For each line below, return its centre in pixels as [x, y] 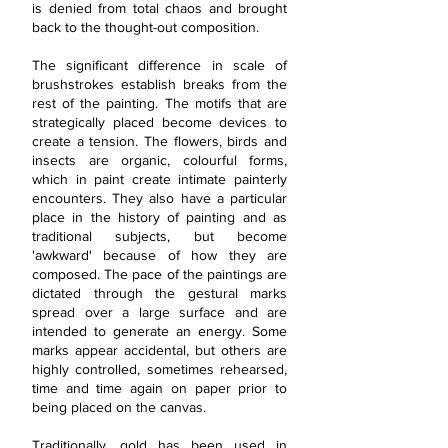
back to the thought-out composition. [145, 27]
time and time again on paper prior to [159, 388]
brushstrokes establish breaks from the [159, 84]
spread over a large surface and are [159, 312]
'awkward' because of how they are [159, 255]
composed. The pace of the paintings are [159, 274]
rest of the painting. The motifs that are [159, 103]
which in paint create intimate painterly [159, 179]
